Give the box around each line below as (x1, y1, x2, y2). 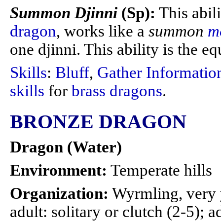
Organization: (10, 184, 109, 202)
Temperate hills (107, 161, 212, 179)
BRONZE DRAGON (10, 111, 186, 133)
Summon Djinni (10, 4, 121, 22)
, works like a (56, 22, 148, 40)
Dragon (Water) (10, 138, 122, 156)
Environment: (10, 161, 107, 179)
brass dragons (72, 82, 162, 100)
